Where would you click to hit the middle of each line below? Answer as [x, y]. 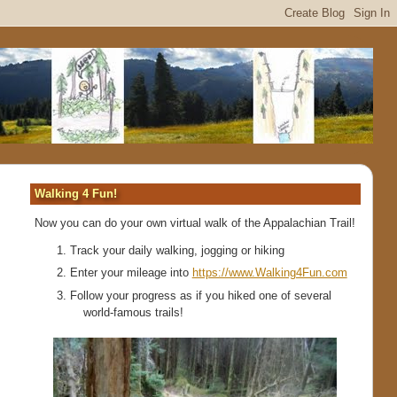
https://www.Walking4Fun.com [269, 273]
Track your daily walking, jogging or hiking [177, 250]
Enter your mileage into [131, 273]
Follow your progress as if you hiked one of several [200, 295]
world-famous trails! [133, 312]
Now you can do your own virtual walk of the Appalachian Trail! [195, 222]
